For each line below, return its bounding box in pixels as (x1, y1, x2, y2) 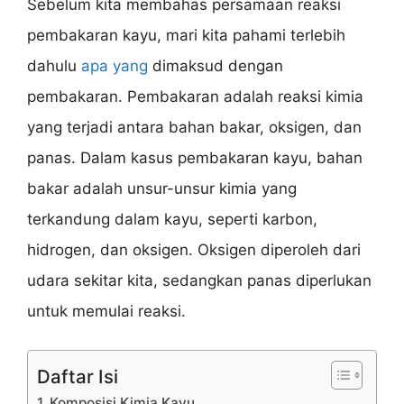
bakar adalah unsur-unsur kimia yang (27, 179, 297, 198)
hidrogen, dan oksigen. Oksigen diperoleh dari (27, 241, 361, 260)
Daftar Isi (37, 364, 118, 388)
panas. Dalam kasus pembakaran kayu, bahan (27, 149, 363, 168)
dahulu (27, 57, 81, 76)
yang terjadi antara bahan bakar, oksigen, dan (27, 118, 362, 137)
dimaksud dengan (148, 57, 283, 76)
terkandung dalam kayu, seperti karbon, (27, 210, 317, 229)
